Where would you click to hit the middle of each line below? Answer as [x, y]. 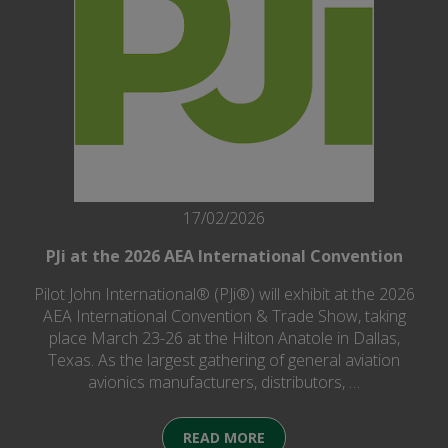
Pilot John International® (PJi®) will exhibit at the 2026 [224, 294]
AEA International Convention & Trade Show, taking [224, 316]
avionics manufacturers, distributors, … [224, 382]
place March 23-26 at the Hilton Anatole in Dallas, [224, 338]
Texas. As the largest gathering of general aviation [224, 360]
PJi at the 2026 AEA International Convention [224, 256]
